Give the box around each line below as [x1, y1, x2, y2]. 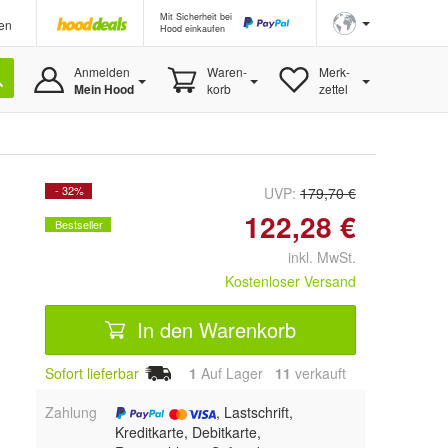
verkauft [291, 363, 346, 383]
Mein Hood [73, 80, 134, 98]
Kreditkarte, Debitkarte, [114, 421, 261, 442]
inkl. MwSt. [272, 247, 356, 267]
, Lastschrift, [215, 401, 293, 422]
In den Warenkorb [131, 314, 296, 344]
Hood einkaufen [160, 22, 225, 35]
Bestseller [55, 216, 103, 232]
